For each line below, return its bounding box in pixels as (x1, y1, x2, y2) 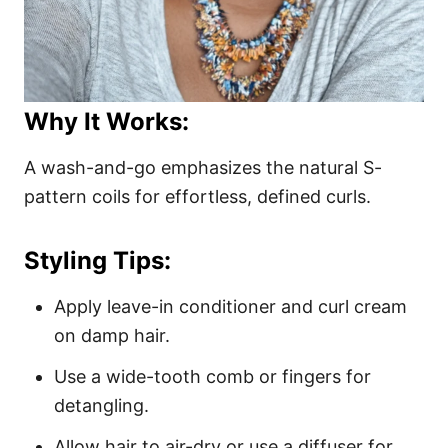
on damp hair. (54, 324, 170, 346)
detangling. (54, 394, 149, 416)
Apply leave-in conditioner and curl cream (54, 295, 407, 317)
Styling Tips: (24, 245, 171, 275)
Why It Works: (24, 106, 189, 136)
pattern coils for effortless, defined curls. (24, 185, 371, 207)
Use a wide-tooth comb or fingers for (54, 365, 371, 387)
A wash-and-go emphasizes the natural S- (24, 156, 382, 178)
